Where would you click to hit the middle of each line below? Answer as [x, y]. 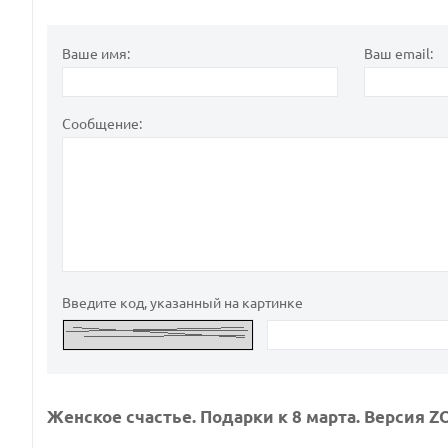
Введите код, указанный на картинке [182, 302]
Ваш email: [398, 54]
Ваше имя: [96, 54]
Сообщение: [102, 123]
